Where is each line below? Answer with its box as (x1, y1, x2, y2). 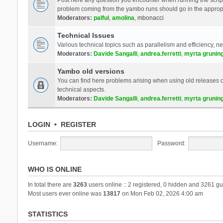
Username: (27, 139, 58, 147)
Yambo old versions (57, 67, 124, 75)
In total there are (27, 181, 73, 188)
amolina (111, 14, 134, 21)
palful (93, 14, 109, 21)
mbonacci (137, 14, 164, 21)
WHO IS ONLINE (27, 165, 82, 173)
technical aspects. (57, 86, 106, 93)
